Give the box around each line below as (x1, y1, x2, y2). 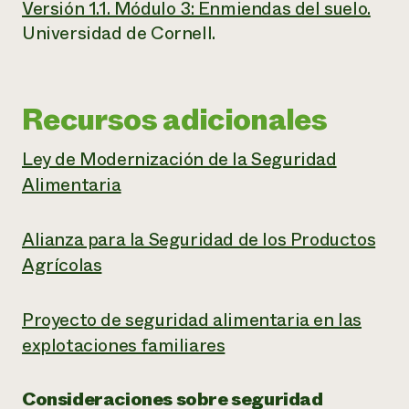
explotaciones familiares (22, 332, 225, 359)
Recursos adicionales (22, 99, 328, 141)
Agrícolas (22, 252, 102, 278)
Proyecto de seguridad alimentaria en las (22, 307, 362, 333)
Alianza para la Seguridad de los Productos (22, 226, 376, 253)
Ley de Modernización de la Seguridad (22, 146, 337, 173)
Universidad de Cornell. (22, 20, 215, 47)
